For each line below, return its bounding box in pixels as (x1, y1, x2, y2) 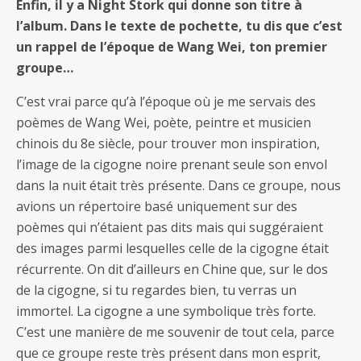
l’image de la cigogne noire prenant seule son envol (16, 155, 327, 173)
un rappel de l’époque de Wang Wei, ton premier (16, 37, 327, 56)
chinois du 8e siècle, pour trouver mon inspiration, (16, 134, 320, 152)
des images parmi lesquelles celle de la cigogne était (16, 239, 329, 257)
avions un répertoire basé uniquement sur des (16, 197, 297, 215)
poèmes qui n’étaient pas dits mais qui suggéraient (16, 218, 323, 236)
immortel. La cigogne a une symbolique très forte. (16, 301, 316, 320)
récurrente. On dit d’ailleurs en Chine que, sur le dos (16, 259, 328, 278)
